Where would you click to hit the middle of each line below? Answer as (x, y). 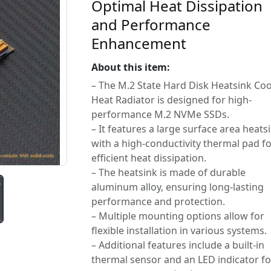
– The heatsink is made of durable (168, 172)
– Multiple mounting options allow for (178, 216)
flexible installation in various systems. (179, 230)
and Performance (151, 24)
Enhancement (139, 43)
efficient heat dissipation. (149, 158)
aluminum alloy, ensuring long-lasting (178, 187)
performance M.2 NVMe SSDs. (160, 114)
